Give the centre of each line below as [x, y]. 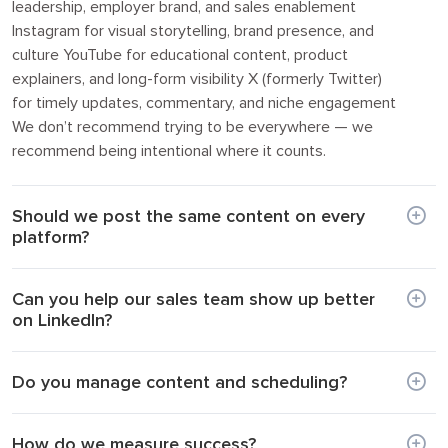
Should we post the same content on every [188, 215]
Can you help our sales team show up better [193, 298]
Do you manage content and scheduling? [179, 381]
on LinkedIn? [62, 319]
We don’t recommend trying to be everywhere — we [192, 126]
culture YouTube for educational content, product [180, 54]
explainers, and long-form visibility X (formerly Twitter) [197, 78]
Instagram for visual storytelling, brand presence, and [193, 30]
